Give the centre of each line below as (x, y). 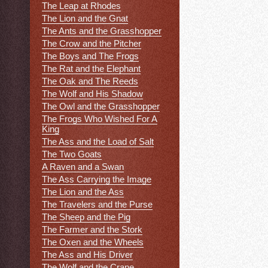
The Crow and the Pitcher (92, 44)
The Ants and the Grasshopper (102, 31)
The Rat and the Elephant (91, 69)
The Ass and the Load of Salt (98, 142)
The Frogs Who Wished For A (100, 119)
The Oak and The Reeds (90, 81)
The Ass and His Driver (87, 255)
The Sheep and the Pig (86, 217)
